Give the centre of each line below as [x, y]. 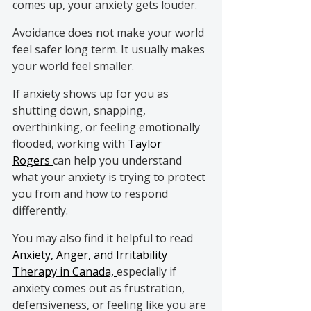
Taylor [146, 143]
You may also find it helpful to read [104, 238]
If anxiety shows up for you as [92, 93]
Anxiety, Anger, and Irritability [91, 254]
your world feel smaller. [73, 66]
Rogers [33, 160]
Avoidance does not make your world [110, 32]
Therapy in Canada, [65, 271]
